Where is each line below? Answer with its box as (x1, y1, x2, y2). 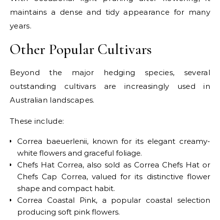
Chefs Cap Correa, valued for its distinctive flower (17, 171, 210, 181)
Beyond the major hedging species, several (10, 67, 210, 77)
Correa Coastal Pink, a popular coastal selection (17, 195, 210, 205)
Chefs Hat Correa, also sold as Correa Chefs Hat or (17, 160, 210, 169)
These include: (10, 116, 64, 126)
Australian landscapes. (10, 95, 95, 105)
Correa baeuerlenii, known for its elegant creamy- (17, 136, 210, 146)
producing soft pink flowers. (17, 207, 120, 217)
